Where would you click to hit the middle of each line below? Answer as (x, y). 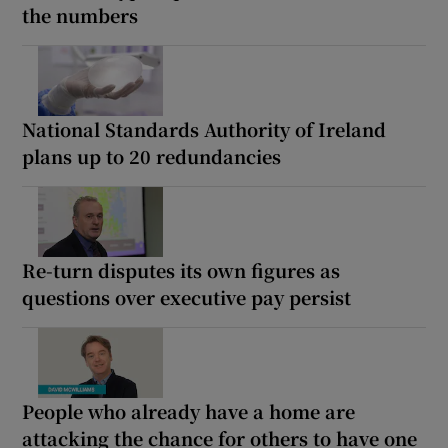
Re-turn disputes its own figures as (181, 269)
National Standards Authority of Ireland (204, 128)
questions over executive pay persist (187, 296)
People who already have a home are (189, 410)
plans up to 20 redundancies (152, 155)
